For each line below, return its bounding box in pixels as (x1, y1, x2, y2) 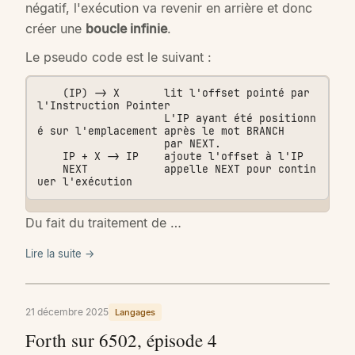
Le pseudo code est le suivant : (25, 48, 212, 65)
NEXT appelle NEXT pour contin (37, 162, 63, 176)
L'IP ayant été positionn (37, 111, 164, 125)
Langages (115, 307, 155, 319)
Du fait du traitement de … (25, 215, 181, 231)
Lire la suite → (25, 247, 94, 261)
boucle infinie (86, 20, 167, 36)
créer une (25, 20, 86, 36)
